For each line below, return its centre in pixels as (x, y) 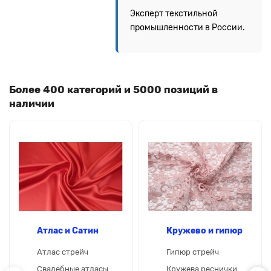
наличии (32, 103)
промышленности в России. (187, 27)
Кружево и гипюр (204, 230)
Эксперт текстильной (174, 13)
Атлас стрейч (63, 252)
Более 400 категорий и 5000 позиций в (113, 89)
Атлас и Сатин (68, 230)
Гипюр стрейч (193, 252)
